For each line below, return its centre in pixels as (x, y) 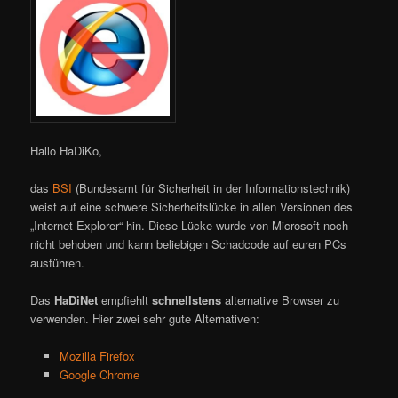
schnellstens (187, 300)
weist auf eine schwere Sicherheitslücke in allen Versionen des (192, 207)
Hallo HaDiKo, (67, 150)
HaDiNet (76, 300)
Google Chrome (99, 375)
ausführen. (58, 263)
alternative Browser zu (281, 300)
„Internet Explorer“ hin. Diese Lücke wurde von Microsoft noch (190, 225)
